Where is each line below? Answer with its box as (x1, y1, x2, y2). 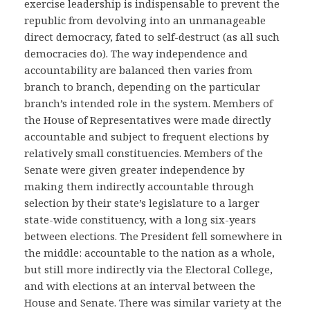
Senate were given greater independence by (24, 163, 244, 176)
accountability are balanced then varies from (24, 63, 253, 77)
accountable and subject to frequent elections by (24, 129, 268, 143)
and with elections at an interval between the (24, 279, 255, 293)
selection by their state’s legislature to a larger (24, 196, 259, 210)
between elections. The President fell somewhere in (24, 229, 282, 243)
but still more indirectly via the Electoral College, (24, 262, 273, 276)
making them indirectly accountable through (24, 179, 254, 193)
